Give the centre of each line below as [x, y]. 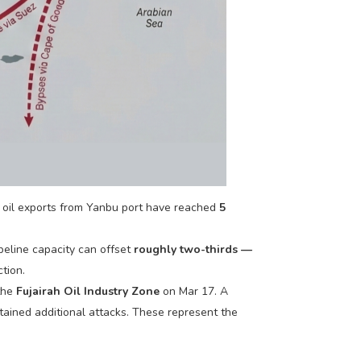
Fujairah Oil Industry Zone [88, 291]
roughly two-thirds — [193, 249]
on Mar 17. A [194, 291]
